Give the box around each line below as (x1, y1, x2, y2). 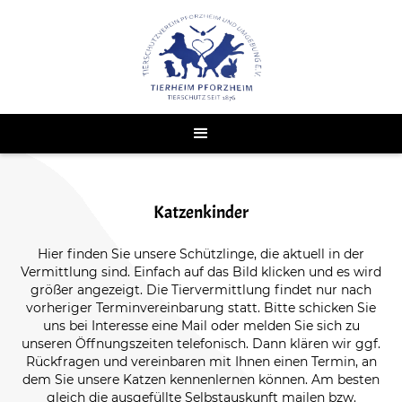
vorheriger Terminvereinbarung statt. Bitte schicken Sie (26, 300, 376, 317)
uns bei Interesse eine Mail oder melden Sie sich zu (42, 318, 360, 335)
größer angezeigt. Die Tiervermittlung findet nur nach (31, 282, 371, 299)
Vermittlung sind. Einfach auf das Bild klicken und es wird (21, 264, 381, 281)
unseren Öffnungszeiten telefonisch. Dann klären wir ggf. (22, 336, 380, 353)
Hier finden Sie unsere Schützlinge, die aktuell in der (38, 246, 364, 263)
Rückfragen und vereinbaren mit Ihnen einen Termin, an (25, 354, 377, 371)
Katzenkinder (153, 201, 249, 224)
